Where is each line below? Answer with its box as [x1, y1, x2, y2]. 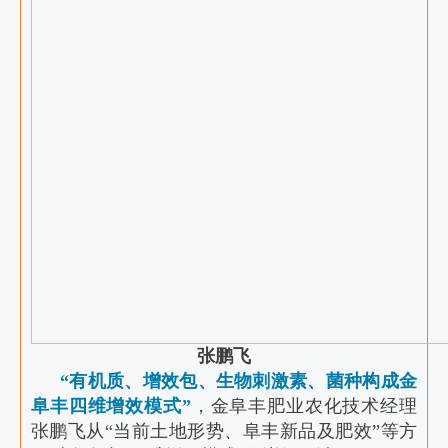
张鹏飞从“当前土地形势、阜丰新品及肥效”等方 [31, 421, 417, 441]
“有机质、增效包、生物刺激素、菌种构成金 [60, 371, 417, 391]
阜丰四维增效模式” [31, 396, 191, 416]
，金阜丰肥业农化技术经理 [190, 396, 418, 416]
